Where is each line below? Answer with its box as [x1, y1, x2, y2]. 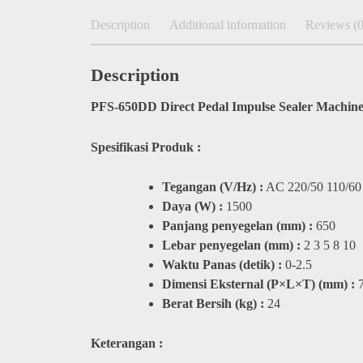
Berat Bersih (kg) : [162, 297, 264, 310]
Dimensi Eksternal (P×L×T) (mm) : [162, 277, 355, 291]
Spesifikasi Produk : [91, 140, 204, 154]
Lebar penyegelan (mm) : [162, 238, 301, 252]
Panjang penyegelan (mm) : [162, 219, 313, 233]
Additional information [169, 18, 286, 32]
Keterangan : [91, 336, 163, 350]
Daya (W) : [162, 199, 223, 213]
